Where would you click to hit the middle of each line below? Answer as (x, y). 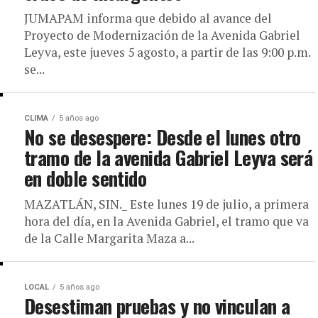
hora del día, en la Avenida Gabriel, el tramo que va (166, 221)
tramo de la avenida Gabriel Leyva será (169, 158)
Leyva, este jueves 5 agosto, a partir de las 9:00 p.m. (167, 52)
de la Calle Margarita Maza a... (109, 238)
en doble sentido (86, 178)
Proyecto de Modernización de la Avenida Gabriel (162, 35)
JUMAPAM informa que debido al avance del (148, 18)
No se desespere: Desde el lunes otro (163, 137)
